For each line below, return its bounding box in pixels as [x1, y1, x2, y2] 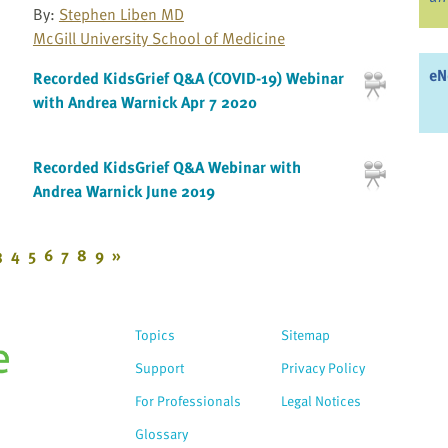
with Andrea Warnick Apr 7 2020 [32, 89, 257, 114]
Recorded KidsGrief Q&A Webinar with [32, 155, 301, 180]
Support [135, 356, 184, 378]
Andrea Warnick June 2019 [32, 179, 215, 204]
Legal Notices [281, 389, 361, 411]
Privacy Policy [281, 356, 365, 378]
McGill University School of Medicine [32, 25, 285, 50]
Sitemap [281, 323, 330, 345]
